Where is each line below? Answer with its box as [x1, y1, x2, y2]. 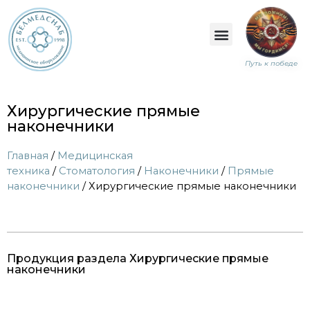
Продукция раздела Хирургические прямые [7, 251, 268, 265]
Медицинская [57, 149, 133, 163]
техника [7, 165, 50, 178]
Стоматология [59, 165, 135, 178]
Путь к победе [245, 59, 298, 69]
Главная [7, 149, 48, 163]
